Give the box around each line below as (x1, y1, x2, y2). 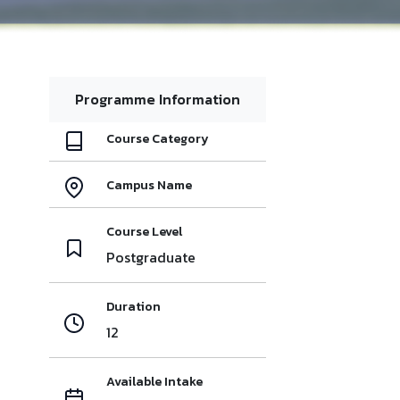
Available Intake (106, 371, 203, 391)
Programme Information (75, 87, 240, 110)
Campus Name (106, 175, 192, 195)
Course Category (106, 129, 209, 148)
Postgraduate (106, 246, 196, 268)
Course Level (106, 221, 182, 241)
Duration (106, 296, 161, 316)
